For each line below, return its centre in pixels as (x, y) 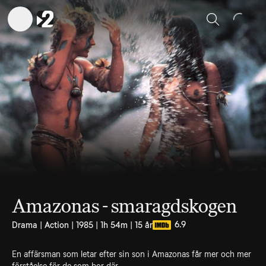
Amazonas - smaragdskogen (124, 206)
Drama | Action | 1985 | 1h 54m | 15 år (82, 225)
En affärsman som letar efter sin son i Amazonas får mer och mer (132, 254)
